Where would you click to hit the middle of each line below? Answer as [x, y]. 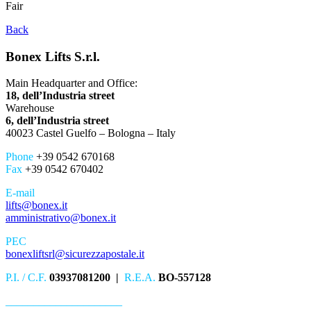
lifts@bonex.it [36, 205]
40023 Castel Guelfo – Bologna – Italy [91, 133]
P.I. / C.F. [26, 278]
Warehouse [30, 108]
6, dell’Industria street [57, 121]
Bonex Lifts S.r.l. [53, 56]
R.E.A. [140, 278]
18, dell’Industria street [60, 96]
